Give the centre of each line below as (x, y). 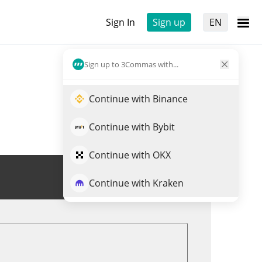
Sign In (120, 22)
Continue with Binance (138, 99)
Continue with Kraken (136, 183)
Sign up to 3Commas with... (131, 64)
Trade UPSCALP (145, 177)
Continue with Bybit (132, 127)
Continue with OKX (130, 155)
